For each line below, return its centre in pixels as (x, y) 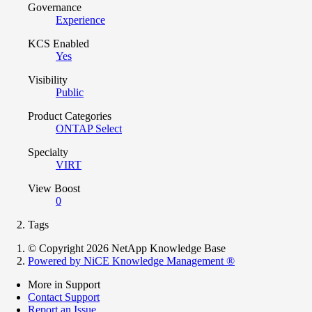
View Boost (54, 188)
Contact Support (64, 297)
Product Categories (70, 116)
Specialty (48, 152)
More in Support (64, 284)
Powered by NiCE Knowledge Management (127, 260)
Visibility (48, 79)
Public (70, 92)
